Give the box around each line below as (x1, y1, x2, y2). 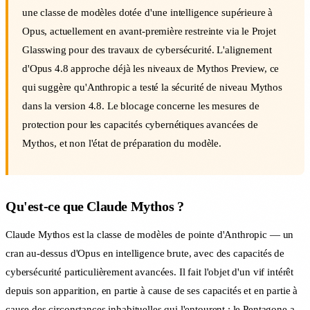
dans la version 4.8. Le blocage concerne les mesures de (22, 100, 259, 111)
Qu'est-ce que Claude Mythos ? (6, 198, 184, 214)
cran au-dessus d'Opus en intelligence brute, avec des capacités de (6, 247, 285, 259)
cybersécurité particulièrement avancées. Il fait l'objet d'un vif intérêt (6, 266, 294, 277)
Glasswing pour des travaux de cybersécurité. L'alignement (22, 44, 272, 55)
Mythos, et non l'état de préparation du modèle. (22, 137, 221, 149)
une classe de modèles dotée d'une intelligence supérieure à (22, 6, 273, 18)
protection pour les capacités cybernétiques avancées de (22, 118, 258, 130)
